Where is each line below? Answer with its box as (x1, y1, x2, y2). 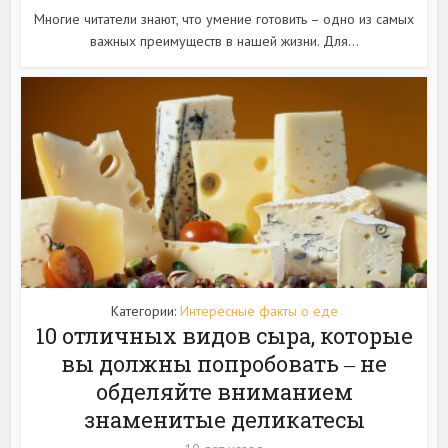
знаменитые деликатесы (83, 405, 365, 435)
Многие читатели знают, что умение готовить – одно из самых (34, 10, 414, 29)
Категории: (110, 302, 180, 321)
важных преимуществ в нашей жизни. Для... (89, 32, 359, 51)
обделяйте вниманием (95, 377, 353, 407)
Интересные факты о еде (179, 302, 338, 321)
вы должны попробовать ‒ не (61, 349, 387, 379)
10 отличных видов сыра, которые (35, 321, 413, 351)
